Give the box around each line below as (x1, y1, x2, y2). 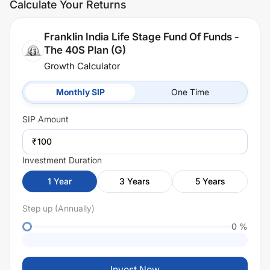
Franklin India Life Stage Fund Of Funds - (44, 31, 239, 43)
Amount (36, 114, 69, 124)
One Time (171, 87, 209, 97)
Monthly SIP (55, 87, 105, 97)
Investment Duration (22, 155, 102, 165)
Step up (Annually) (22, 203, 95, 213)
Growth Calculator (44, 60, 120, 72)
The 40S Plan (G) (44, 44, 126, 56)
